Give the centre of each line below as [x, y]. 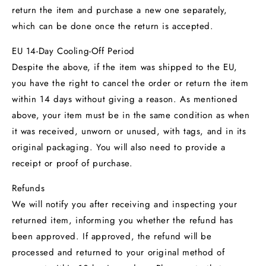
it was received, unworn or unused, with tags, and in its [129, 131]
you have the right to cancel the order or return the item [130, 83]
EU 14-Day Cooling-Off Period [73, 51]
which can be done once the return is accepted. [113, 26]
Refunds [28, 188]
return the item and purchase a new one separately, [120, 10]
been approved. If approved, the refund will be [112, 236]
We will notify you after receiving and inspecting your [125, 204]
